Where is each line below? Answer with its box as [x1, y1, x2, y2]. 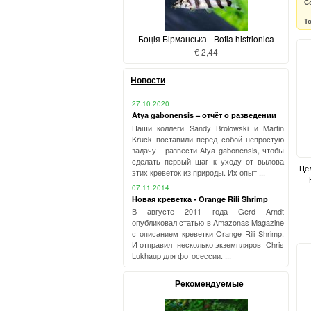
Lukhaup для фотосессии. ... [132, 249, 231, 261]
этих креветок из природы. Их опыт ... [132, 166, 265, 178]
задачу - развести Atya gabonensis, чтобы [132, 144, 284, 155]
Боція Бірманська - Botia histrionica [137, 32, 274, 44]
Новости [131, 74, 165, 87]
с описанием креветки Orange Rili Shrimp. [132, 227, 284, 239]
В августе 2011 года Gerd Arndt [132, 205, 284, 217]
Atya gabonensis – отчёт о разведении [132, 110, 276, 121]
